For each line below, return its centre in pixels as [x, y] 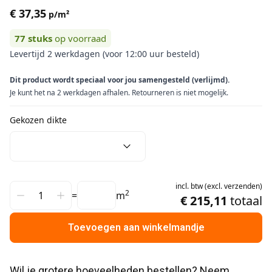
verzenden [242, 186]
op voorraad [80, 38]
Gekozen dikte [38, 120]
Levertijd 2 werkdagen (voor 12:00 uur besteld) [104, 54]
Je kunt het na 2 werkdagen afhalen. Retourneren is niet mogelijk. [119, 93]
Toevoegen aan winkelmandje [136, 227]
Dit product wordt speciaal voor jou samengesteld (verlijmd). [120, 80]
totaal [246, 201]
